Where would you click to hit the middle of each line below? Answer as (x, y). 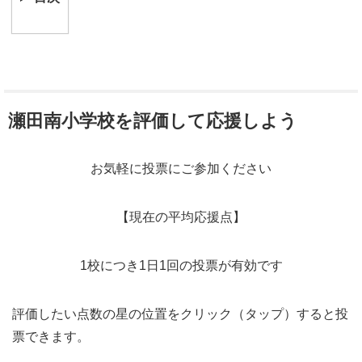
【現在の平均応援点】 (181, 217)
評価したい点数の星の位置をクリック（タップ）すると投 (180, 314)
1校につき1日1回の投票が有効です (181, 265)
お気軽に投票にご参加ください (181, 168)
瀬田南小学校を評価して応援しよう (153, 121)
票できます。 (51, 337)
